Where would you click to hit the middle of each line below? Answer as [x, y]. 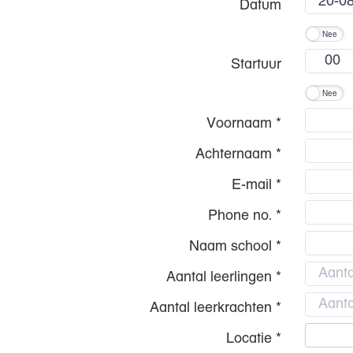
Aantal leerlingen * [224, 277]
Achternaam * [238, 154]
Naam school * [235, 246]
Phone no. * [245, 216]
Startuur [256, 64]
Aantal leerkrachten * [216, 308]
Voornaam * [244, 123]
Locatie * [254, 338]
